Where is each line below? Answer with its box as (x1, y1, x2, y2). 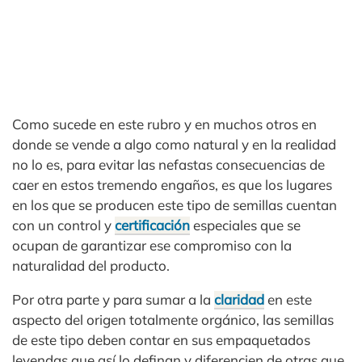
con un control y (12, 217, 115, 234)
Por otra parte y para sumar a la (12, 291, 214, 308)
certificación (115, 217, 190, 234)
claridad (214, 291, 264, 308)
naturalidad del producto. (12, 257, 170, 274)
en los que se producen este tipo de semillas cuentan (12, 196, 337, 213)
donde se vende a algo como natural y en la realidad (12, 136, 336, 153)
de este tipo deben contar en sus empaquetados (12, 331, 310, 348)
